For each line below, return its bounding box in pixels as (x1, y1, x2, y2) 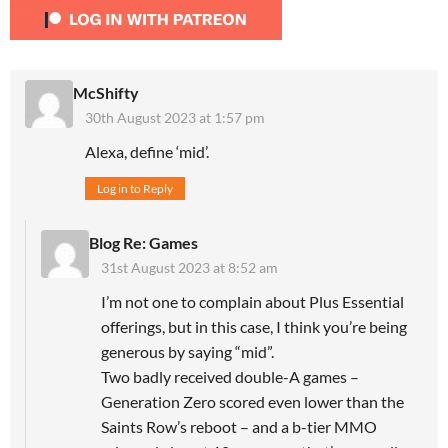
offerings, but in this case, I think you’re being (101, 316, 407, 336)
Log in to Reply (97, 180, 173, 196)
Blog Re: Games (89, 232, 198, 252)
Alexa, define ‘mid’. (85, 141, 209, 161)
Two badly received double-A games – (101, 366, 359, 386)
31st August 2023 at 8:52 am (101, 258, 278, 276)
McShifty (73, 82, 139, 102)
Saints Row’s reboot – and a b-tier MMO (101, 416, 377, 436)
